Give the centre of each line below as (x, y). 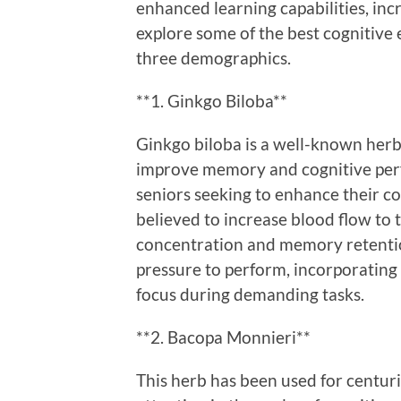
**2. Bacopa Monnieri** (223, 337)
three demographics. (213, 57)
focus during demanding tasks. (250, 294)
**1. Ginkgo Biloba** (212, 100)
